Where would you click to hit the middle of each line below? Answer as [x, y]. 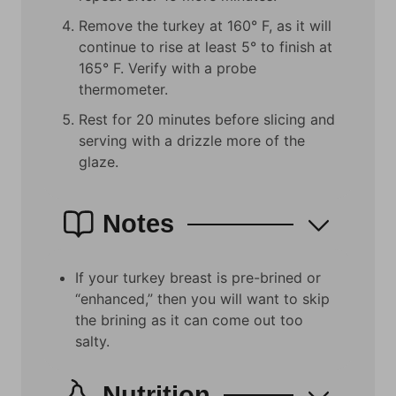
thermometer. [123, 89]
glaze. [99, 161]
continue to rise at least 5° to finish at [206, 46]
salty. [95, 342]
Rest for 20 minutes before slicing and [207, 119]
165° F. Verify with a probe [168, 68]
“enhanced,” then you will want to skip [202, 299]
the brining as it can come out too [189, 320]
